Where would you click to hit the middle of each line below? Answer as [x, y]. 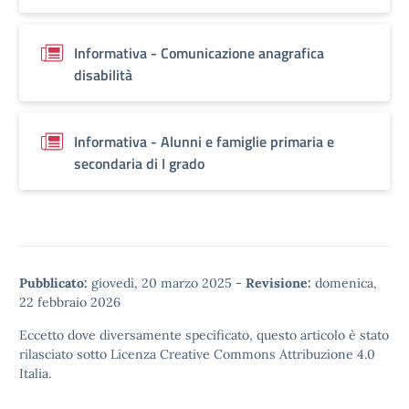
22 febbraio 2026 [70, 302]
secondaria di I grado [139, 163]
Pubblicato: [53, 283]
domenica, [344, 283]
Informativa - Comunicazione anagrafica [199, 53]
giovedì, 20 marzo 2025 [162, 283]
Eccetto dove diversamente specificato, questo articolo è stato [204, 335]
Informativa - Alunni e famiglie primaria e [204, 142]
